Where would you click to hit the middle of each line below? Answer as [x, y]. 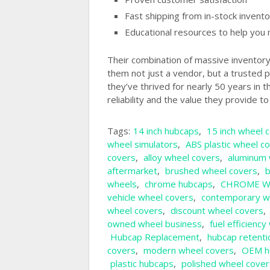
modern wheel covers [189, 250]
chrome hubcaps [179, 184]
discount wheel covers [217, 210]
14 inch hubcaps [166, 130]
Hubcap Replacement [155, 237]
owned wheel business [155, 223]
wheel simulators [143, 144]
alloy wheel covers [182, 157]
